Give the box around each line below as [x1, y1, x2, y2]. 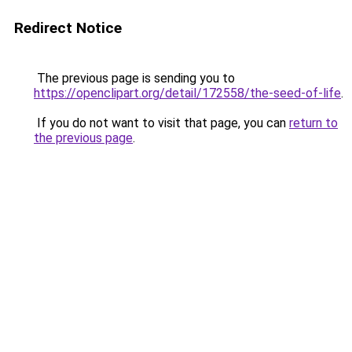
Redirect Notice [14, 19, 122, 37]
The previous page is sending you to [34, 71, 235, 86]
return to [289, 115, 338, 130]
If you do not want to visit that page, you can [34, 115, 289, 130]
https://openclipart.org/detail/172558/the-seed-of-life [34, 86, 341, 101]
